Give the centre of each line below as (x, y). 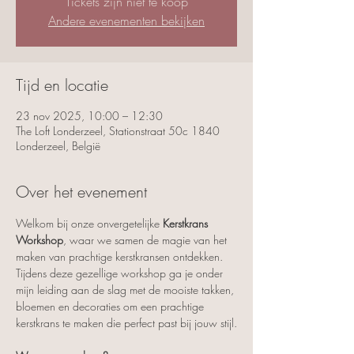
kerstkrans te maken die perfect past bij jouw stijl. (126, 322)
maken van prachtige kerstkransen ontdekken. (119, 256)
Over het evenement (81, 191)
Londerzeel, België (58, 145)
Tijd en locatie (62, 85)
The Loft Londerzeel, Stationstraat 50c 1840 (118, 130)
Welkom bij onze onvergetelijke (89, 223)
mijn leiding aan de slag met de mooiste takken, (126, 289)
